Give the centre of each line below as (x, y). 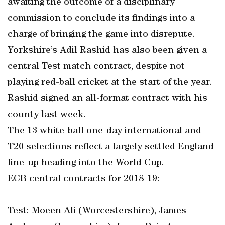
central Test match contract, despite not (96, 67)
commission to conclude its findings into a (101, 19)
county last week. (47, 115)
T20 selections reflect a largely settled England (111, 147)
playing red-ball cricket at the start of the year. (110, 83)
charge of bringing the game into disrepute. (101, 35)
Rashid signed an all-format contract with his (107, 99)
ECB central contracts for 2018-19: (84, 179)
